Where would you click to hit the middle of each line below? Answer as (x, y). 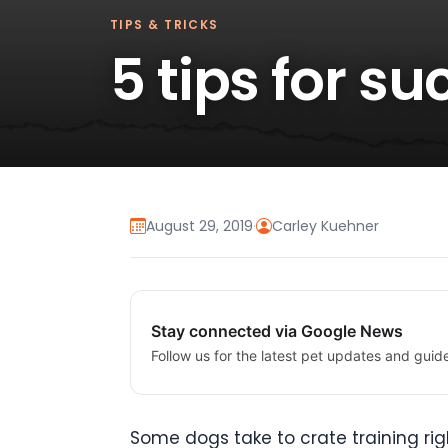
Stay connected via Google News (277, 331)
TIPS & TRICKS (164, 24)
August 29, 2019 (199, 226)
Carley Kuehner (325, 226)
